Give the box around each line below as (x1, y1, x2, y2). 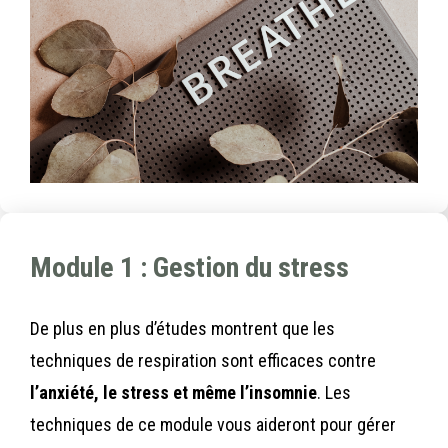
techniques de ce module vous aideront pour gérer (30, 413, 396, 435)
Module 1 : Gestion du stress (30, 250, 349, 284)
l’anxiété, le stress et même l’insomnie (30, 381, 317, 403)
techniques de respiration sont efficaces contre (30, 349, 376, 371)
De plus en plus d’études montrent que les (30, 317, 335, 339)
